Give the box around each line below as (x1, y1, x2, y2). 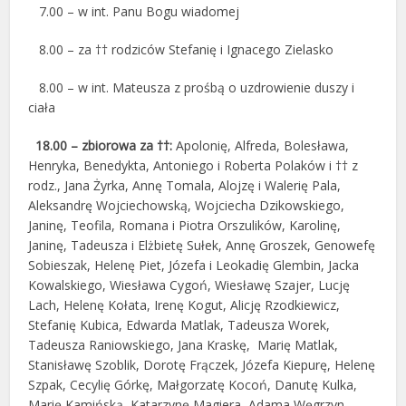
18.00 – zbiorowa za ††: (35, 137, 173, 154)
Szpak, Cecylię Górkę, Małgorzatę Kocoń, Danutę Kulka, (28, 376, 358, 393)
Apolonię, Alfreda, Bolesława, (172, 137, 350, 154)
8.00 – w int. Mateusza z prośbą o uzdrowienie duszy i (28, 79, 355, 96)
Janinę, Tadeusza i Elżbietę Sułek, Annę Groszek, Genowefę (28, 237, 376, 254)
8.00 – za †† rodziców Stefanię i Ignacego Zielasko (28, 41, 334, 58)
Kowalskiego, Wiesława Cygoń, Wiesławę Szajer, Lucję (28, 276, 351, 294)
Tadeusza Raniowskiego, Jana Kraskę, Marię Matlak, (28, 336, 339, 353)
